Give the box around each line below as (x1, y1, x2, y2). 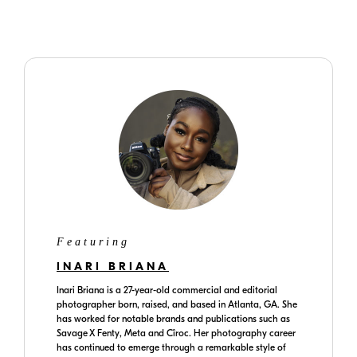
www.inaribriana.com (84, 4, 202, 19)
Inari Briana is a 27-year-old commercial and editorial (57, 284, 277, 296)
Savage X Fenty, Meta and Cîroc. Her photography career (57, 328, 296, 339)
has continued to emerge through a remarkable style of (57, 342, 286, 354)
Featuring (57, 236, 130, 249)
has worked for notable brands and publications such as (57, 313, 290, 325)
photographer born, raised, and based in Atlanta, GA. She (57, 299, 297, 311)
